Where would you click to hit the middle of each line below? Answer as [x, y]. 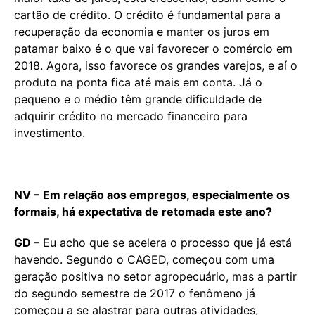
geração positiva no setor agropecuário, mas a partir [155, 276]
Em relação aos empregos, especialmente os [166, 194]
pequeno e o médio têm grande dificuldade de [138, 99]
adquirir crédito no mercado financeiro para [131, 116]
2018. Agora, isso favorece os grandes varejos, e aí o [156, 65]
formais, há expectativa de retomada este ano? [143, 211]
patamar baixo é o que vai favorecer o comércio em [153, 48]
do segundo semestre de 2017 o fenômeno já [135, 293]
